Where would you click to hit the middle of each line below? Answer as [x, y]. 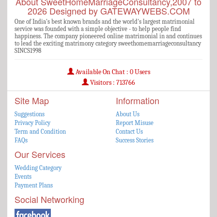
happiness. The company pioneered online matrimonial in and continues [108, 36]
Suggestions [30, 114]
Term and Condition [40, 131]
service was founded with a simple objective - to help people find [98, 29]
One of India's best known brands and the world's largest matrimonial [105, 21]
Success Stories [135, 140]
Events [23, 176]
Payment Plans [34, 185]
